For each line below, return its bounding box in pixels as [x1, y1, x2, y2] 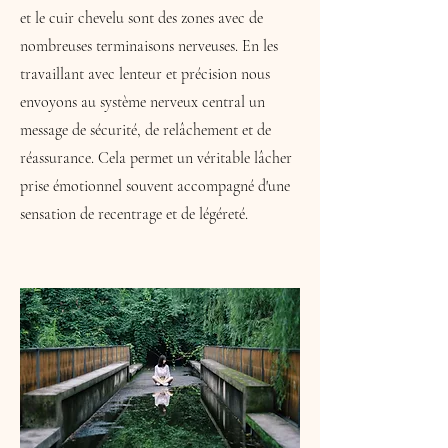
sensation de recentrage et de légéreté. [20, 204, 248, 224]
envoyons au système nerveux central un [20, 92, 265, 112]
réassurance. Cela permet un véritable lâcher [20, 148, 292, 168]
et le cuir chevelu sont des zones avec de [20, 8, 263, 28]
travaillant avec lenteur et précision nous [20, 64, 270, 84]
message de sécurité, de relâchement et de [20, 120, 271, 140]
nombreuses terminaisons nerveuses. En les [20, 36, 278, 56]
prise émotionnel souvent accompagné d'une [20, 176, 290, 196]
